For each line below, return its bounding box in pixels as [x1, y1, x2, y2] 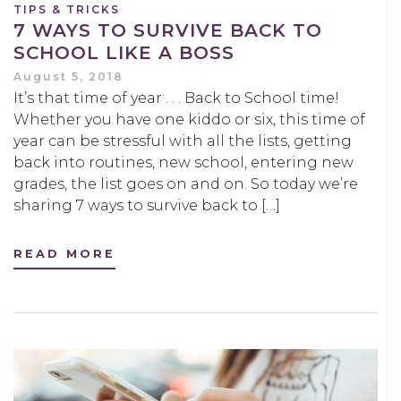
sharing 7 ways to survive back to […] [13, 196, 280, 214]
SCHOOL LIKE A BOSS [13, 41, 235, 64]
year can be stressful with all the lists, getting [13, 132, 352, 149]
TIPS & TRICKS [13, 2, 120, 16]
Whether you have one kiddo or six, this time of [13, 110, 365, 128]
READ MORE [13, 246, 115, 260]
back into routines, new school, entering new [13, 153, 354, 171]
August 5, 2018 [13, 69, 124, 83]
